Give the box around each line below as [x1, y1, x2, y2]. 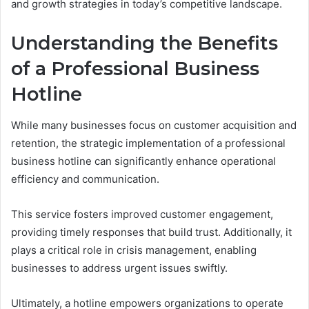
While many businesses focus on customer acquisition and [11, 118, 297, 132]
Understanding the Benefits [11, 32, 278, 55]
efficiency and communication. [11, 172, 159, 186]
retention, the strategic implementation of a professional [11, 136, 286, 150]
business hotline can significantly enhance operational [11, 154, 276, 168]
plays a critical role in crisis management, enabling [11, 243, 257, 257]
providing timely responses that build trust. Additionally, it [11, 225, 292, 239]
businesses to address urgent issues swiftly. [11, 261, 228, 275]
